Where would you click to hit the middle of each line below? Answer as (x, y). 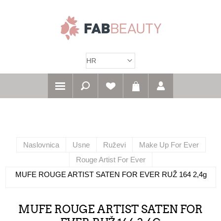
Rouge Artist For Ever (111, 160)
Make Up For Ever (169, 145)
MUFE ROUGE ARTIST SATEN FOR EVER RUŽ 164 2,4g (111, 174)
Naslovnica (41, 145)
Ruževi (114, 145)
